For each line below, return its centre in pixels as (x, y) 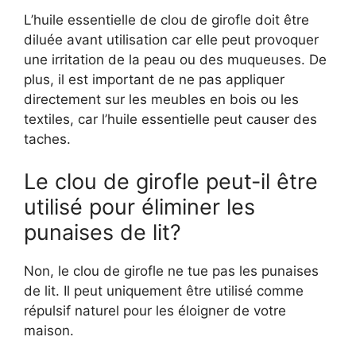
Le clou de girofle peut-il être (171, 182)
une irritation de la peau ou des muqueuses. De (175, 59)
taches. (47, 139)
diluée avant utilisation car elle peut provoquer (171, 39)
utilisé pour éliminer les (139, 207)
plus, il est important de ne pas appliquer (154, 79)
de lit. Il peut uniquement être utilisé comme (164, 291)
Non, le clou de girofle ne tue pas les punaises (171, 271)
